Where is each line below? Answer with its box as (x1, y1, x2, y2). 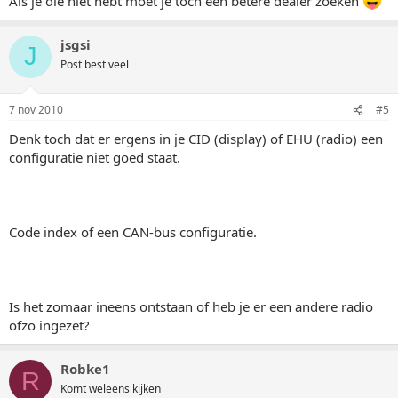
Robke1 (60, 360, 110, 378)
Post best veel (60, 56, 129, 72)
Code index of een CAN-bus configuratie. (9, 223, 257, 242)
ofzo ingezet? (9, 316, 90, 335)
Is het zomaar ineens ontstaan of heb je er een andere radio (9, 298, 373, 316)
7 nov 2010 (9, 102, 63, 118)
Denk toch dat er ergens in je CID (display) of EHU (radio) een (9, 130, 383, 148)
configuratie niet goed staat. (9, 148, 180, 167)
